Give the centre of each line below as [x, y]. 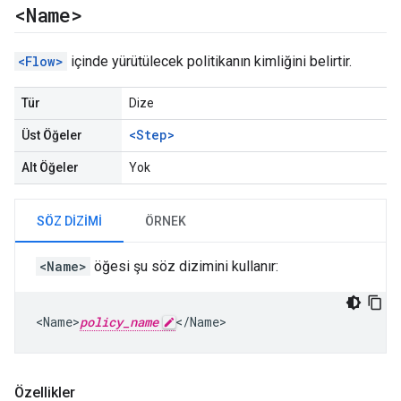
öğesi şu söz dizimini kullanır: [184, 266]
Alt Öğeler [50, 167]
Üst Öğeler [52, 135]
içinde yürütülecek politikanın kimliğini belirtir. [209, 61]
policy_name [119, 322]
